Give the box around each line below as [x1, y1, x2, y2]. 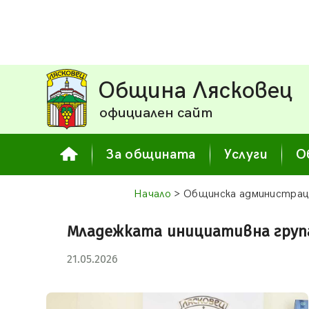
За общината [106, 146, 196, 163]
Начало [134, 188, 172, 201]
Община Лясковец [98, 77, 293, 105]
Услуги [223, 146, 268, 163]
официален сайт [99, 104, 213, 121]
